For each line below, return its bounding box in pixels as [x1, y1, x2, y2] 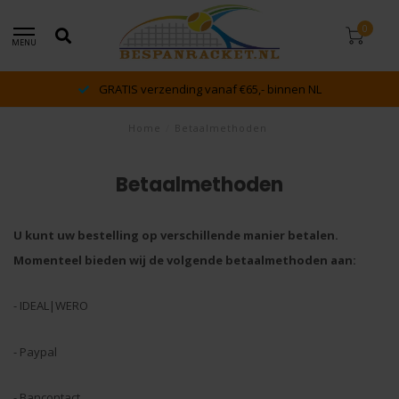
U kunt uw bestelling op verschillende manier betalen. [13, 227, 338, 243]
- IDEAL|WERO [13, 297, 88, 314]
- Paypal [13, 343, 57, 360]
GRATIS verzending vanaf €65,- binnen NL [95, 81, 322, 97]
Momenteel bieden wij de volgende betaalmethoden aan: [13, 252, 356, 268]
